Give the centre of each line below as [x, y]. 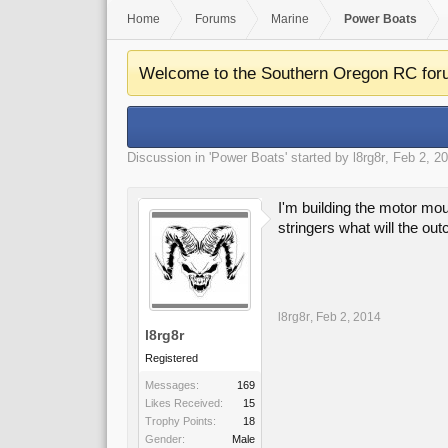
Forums [215, 19]
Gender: [165, 439]
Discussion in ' [169, 157]
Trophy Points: [180, 421]
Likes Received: [184, 403]
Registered [171, 358]
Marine [290, 19]
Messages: [172, 385]
